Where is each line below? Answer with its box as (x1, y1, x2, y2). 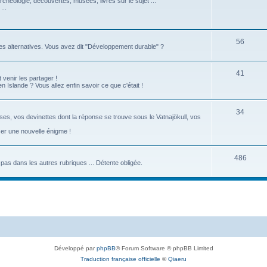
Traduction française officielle (80, 255, 160, 262)
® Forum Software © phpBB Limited (115, 244, 213, 252)
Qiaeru (168, 255, 187, 262)
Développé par (54, 244, 97, 252)
